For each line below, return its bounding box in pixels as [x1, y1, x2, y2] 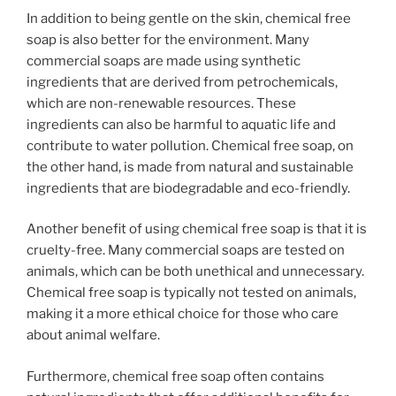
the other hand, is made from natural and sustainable [27, 158, 354, 175]
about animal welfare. [27, 327, 160, 344]
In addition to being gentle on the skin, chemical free [27, 10, 351, 27]
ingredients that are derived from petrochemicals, [27, 73, 338, 90]
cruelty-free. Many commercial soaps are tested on [27, 242, 345, 259]
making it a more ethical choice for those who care [27, 306, 339, 323]
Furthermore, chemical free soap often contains [27, 368, 324, 385]
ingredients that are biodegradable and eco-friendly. [27, 179, 350, 196]
